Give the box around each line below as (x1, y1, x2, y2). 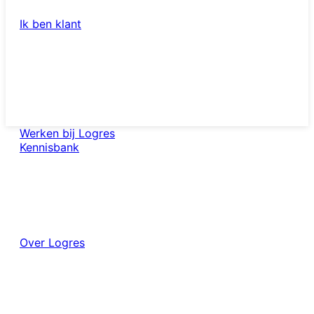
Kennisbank (20, 140, 79, 154)
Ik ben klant (20, 17, 81, 31)
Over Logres (20, 235, 85, 250)
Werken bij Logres (20, 126, 115, 140)
